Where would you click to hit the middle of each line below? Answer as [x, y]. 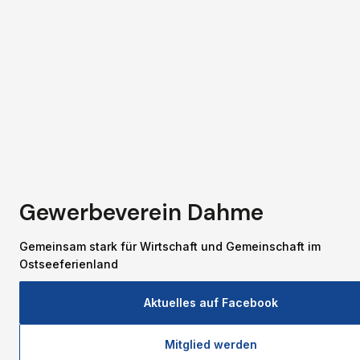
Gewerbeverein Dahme [141, 212]
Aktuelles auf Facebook [211, 302]
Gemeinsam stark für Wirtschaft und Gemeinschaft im [170, 246]
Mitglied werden [211, 345]
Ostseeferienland [69, 264]
